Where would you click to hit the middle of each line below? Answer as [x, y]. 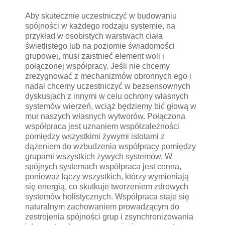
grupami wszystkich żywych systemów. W [99, 156]
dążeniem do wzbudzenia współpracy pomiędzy [110, 146]
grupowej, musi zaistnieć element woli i [95, 56]
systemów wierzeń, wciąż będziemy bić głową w [111, 106]
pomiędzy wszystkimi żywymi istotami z [95, 136]
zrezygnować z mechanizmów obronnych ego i [108, 76]
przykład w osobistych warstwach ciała [94, 36]
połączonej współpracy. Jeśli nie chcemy [97, 66]
